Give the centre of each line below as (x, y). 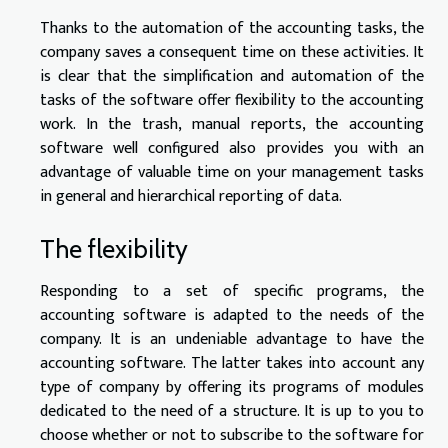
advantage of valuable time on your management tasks (232, 172)
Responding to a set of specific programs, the (232, 292)
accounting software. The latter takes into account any (232, 364)
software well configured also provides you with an (232, 148)
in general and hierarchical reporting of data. (191, 196)
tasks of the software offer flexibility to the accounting (232, 100)
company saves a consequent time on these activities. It (232, 52)
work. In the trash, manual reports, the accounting (232, 124)
